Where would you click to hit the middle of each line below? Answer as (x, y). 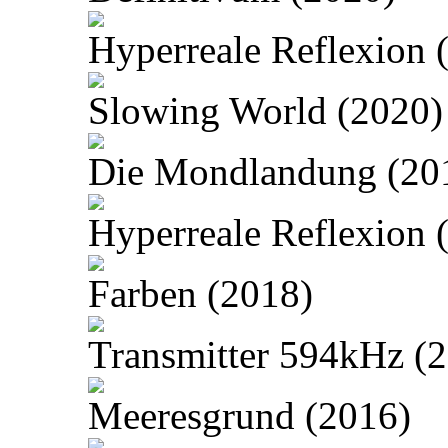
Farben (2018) (200, 294)
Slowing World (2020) (265, 111)
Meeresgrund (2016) (249, 416)
